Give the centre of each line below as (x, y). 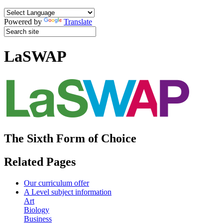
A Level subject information (68, 192)
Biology (37, 210)
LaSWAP (35, 56)
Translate (78, 22)
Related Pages (40, 162)
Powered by (24, 22)
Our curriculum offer (56, 183)
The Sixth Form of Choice (70, 138)
